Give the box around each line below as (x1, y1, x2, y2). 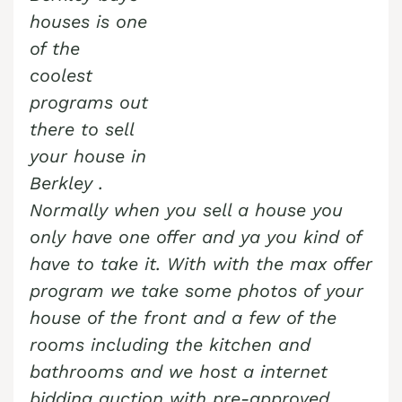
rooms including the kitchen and (30, 334, 310, 356)
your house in (30, 145, 146, 168)
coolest (30, 65, 92, 87)
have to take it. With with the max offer (30, 253, 372, 275)
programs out (30, 92, 148, 114)
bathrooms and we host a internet (30, 361, 328, 383)
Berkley (30, 172, 99, 195)
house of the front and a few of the (30, 307, 336, 329)
